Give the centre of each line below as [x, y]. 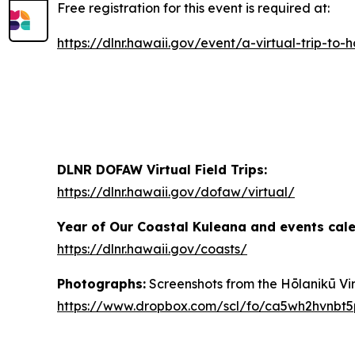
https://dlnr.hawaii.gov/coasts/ [152, 249]
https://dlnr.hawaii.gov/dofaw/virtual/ [176, 192]
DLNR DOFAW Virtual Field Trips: [162, 170]
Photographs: [101, 284]
